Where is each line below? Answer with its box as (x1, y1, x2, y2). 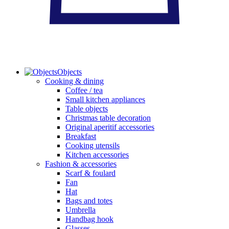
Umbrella (65, 205, 96, 215)
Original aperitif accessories (65, 123, 154, 132)
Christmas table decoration (65, 113, 151, 123)
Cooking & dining (45, 77, 104, 86)
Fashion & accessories (45, 159, 117, 169)
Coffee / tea (65, 86, 103, 95)
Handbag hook (65, 215, 113, 224)
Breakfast (65, 132, 96, 141)
